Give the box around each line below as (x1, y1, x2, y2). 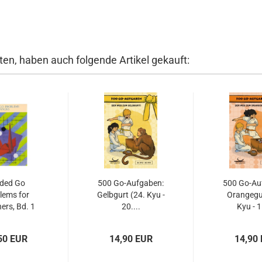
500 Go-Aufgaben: (98, 178, 164, 188)
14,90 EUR (109, 233, 153, 244)
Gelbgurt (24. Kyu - (96, 190, 165, 199)
